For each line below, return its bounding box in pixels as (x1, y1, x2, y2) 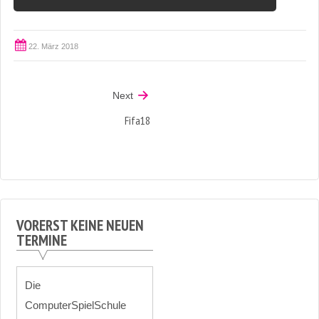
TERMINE (16, 231, 67, 251)
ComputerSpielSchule (25, 298, 127, 311)
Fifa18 (124, 113, 150, 127)
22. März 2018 (28, 41, 78, 51)
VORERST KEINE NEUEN (16, 216, 144, 236)
